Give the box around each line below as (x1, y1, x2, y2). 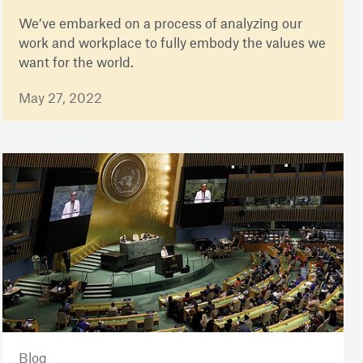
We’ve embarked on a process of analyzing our (18, 15, 302, 32)
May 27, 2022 (18, 89, 102, 106)
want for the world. (18, 53, 134, 70)
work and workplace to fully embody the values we (18, 34, 326, 51)
